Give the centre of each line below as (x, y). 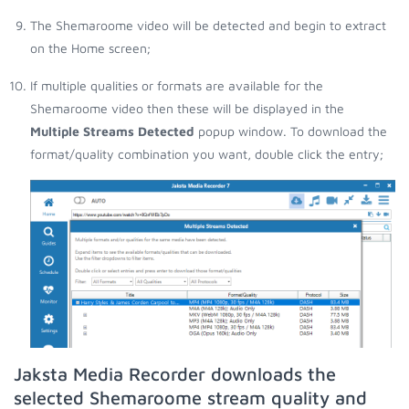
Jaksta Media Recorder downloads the (175, 373)
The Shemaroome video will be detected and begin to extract (208, 25)
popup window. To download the (291, 131)
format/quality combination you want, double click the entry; (207, 153)
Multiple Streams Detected (112, 131)
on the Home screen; (90, 47)
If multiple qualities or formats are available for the (177, 85)
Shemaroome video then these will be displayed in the (187, 108)
